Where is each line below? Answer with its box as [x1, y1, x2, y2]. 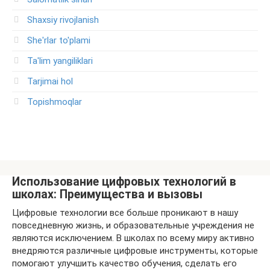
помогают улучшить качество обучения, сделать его [12, 257, 237, 269]
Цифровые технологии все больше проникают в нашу [12, 207, 238, 218]
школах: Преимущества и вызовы [12, 187, 202, 201]
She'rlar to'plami [27, 34, 90, 46]
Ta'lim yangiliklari [27, 55, 93, 66]
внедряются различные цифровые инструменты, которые [12, 245, 258, 256]
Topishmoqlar [27, 96, 82, 107]
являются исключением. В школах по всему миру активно [12, 232, 254, 243]
